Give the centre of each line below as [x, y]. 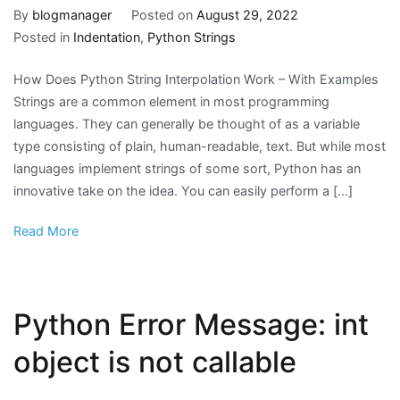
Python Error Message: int [191, 324]
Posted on [163, 14]
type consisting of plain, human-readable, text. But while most [200, 146]
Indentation [107, 37]
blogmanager [72, 14]
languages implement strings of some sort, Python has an [187, 168]
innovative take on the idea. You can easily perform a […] [183, 190]
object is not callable [155, 362]
